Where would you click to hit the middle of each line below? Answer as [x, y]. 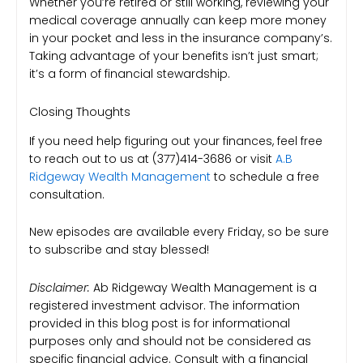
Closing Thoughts [80, 111]
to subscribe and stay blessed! [119, 250]
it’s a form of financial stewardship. [130, 74]
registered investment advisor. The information [164, 305]
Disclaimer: [60, 287]
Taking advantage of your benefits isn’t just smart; [174, 56]
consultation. [67, 194]
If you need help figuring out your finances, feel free [176, 141]
